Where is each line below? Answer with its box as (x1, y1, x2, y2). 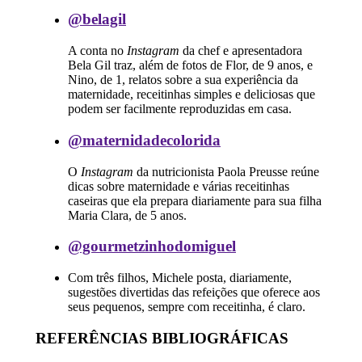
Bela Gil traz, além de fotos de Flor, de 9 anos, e (67, 58, 313, 73)
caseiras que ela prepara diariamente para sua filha (67, 193, 322, 208)
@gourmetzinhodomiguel (67, 238, 236, 255)
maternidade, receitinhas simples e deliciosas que (67, 87, 315, 102)
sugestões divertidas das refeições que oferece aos (67, 285, 320, 299)
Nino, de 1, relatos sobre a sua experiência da (67, 73, 298, 87)
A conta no (67, 44, 127, 58)
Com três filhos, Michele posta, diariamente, (67, 271, 292, 284)
